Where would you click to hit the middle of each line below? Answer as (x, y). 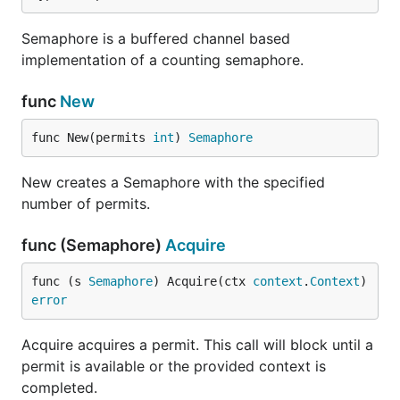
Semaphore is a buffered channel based (156, 38)
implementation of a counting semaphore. (162, 60)
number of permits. (86, 204)
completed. (59, 387)
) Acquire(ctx (203, 281)
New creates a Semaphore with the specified (173, 182)
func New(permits (92, 137)
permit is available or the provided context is (174, 366)
